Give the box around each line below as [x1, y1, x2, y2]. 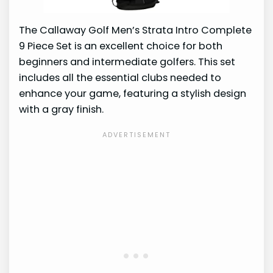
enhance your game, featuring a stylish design [19, 87, 247, 101]
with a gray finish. [19, 102, 104, 117]
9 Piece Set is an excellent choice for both [19, 39, 223, 54]
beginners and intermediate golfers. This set [19, 55, 236, 69]
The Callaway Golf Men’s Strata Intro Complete [19, 23, 252, 38]
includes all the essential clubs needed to [19, 71, 222, 85]
